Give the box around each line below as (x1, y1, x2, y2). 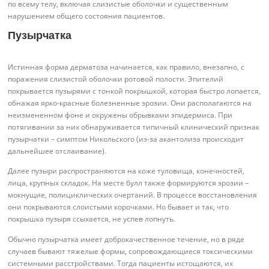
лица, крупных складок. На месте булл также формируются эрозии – (8, 178, 249, 189)
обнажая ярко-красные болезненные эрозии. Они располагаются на (8, 98, 252, 109)
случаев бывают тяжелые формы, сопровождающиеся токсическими (8, 246, 253, 256)
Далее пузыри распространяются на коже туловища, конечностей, (8, 166, 245, 177)
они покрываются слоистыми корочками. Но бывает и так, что (8, 202, 229, 213)
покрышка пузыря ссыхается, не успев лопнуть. (8, 214, 176, 225)
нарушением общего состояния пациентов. (8, 11, 165, 22)
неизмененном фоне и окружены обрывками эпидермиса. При (8, 110, 233, 121)
